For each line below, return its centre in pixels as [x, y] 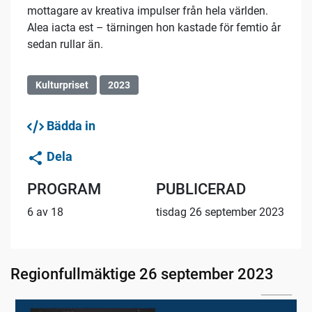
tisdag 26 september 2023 [220, 212]
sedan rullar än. [65, 45]
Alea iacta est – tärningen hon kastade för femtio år [154, 28]
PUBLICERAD [201, 189]
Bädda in [70, 126]
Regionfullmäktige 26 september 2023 [142, 274]
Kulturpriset [62, 85]
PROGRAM [64, 189]
